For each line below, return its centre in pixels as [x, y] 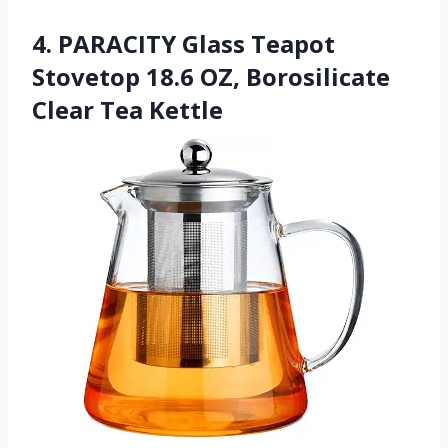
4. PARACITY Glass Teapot [183, 43]
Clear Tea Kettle [127, 109]
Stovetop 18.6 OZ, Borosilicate [211, 76]
